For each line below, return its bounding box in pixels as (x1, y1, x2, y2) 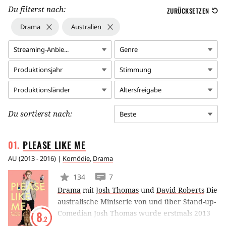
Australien (71, 22, 101, 31)
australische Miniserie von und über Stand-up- (58, 196, 216, 206)
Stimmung (120, 65, 151, 74)
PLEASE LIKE (22, 138, 75, 151)
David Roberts (156, 185, 204, 195)
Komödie (63, 153, 90, 163)
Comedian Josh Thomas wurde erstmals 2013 (58, 208, 210, 218)
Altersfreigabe (120, 85, 161, 94)
